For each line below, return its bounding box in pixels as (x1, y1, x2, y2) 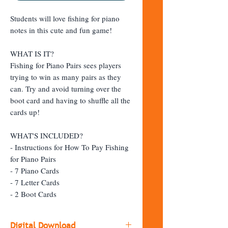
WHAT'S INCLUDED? (10, 130, 83, 140)
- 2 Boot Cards (10, 188, 56, 199)
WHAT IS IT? (10, 48, 54, 59)
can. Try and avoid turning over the (10, 83, 121, 94)
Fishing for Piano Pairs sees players (10, 60, 121, 70)
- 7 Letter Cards (10, 177, 62, 187)
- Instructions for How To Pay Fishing (10, 141, 129, 152)
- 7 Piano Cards (10, 165, 59, 176)
